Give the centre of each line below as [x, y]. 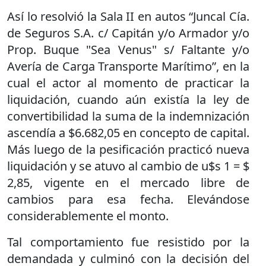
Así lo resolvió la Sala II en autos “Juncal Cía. [128, 16]
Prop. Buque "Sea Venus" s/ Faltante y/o [128, 50]
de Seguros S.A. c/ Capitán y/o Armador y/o [128, 33]
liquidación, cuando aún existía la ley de [128, 99]
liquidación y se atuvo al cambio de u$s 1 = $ [128, 166]
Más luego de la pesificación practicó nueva [128, 149]
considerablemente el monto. [88, 216]
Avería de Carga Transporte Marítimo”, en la [128, 66]
